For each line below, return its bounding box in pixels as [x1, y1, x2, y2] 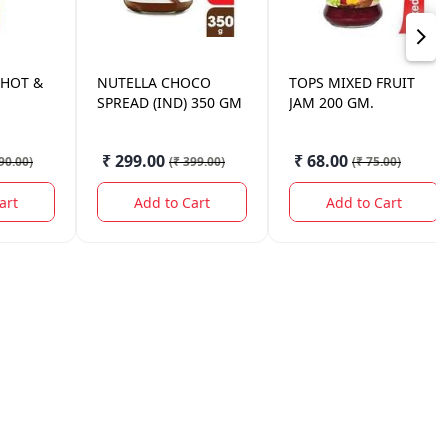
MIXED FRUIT [328, 73, 415, 92]
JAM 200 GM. [289, 93, 374, 112]
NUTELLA [97, 73, 157, 92]
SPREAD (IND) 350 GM [97, 93, 242, 112]
